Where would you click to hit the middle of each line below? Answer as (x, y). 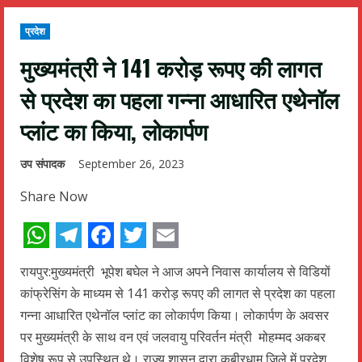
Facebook (145, 260)
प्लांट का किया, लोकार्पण (114, 131)
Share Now (54, 197)
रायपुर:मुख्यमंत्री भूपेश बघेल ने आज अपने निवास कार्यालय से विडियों (175, 271)
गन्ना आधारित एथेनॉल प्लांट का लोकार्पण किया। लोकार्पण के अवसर (175, 315)
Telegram (113, 260)
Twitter (164, 260)
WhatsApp (86, 260)
